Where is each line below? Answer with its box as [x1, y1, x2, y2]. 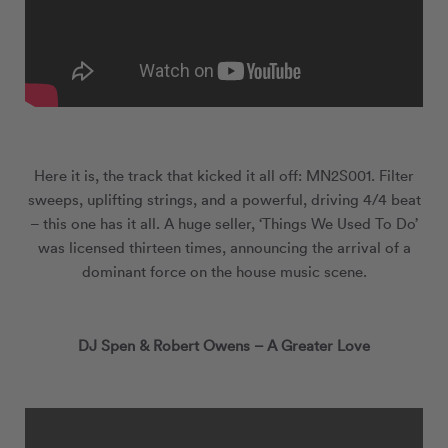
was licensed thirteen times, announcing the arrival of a [37, 237, 411, 257]
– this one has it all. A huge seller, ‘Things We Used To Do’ [30, 213, 418, 233]
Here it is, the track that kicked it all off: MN [34, 165, 331, 185]
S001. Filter [339, 165, 414, 185]
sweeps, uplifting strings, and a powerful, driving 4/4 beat [27, 189, 421, 209]
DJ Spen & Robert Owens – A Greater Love [78, 335, 370, 355]
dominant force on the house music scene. [81, 261, 367, 281]
